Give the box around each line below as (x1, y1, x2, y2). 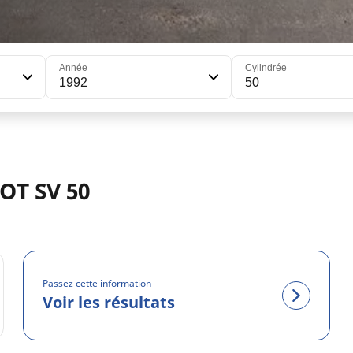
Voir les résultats (43, 292, 176, 314)
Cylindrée (245, 62, 288, 73)
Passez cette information (43, 277, 152, 291)
